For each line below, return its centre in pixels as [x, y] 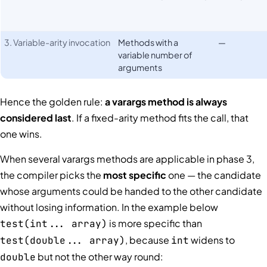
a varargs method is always [166, 102]
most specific [135, 175]
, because [148, 240]
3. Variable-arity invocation [58, 43]
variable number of [156, 55]
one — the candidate [214, 175]
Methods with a [148, 43]
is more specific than [155, 223]
